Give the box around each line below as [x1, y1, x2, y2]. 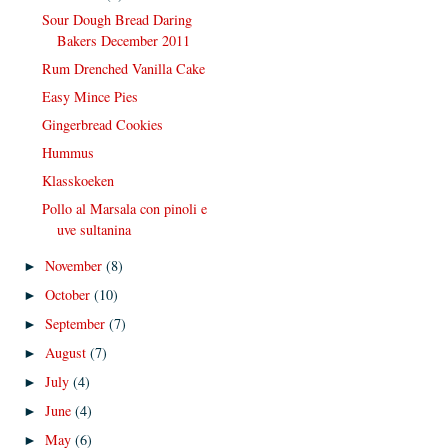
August [45, 343, 91, 363]
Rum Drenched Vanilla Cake [41, 58, 205, 78]
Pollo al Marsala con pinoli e [41, 199, 207, 219]
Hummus [41, 143, 94, 163]
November [45, 255, 107, 275]
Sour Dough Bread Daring [41, 9, 192, 29]
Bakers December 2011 [56, 30, 190, 50]
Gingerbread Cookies [41, 115, 163, 135]
